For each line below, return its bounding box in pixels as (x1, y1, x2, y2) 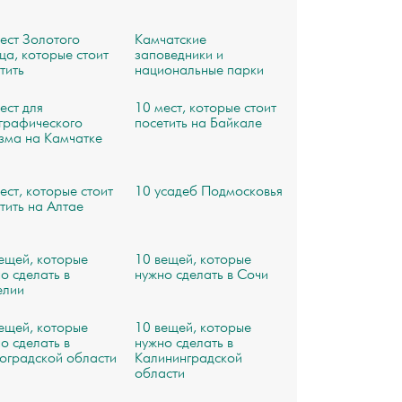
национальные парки (134, 62, 264, 80)
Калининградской (134, 350, 242, 368)
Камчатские (134, 31, 206, 49)
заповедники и (134, 47, 223, 65)
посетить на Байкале (134, 115, 262, 133)
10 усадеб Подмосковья (134, 183, 283, 201)
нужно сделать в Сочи (134, 267, 268, 284)
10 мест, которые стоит (134, 100, 276, 118)
